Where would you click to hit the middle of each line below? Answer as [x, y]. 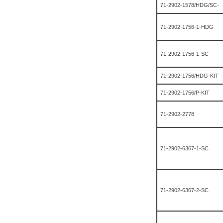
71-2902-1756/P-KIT [185, 93]
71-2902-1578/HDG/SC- [190, 5]
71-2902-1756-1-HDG [187, 27]
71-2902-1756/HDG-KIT [189, 76]
